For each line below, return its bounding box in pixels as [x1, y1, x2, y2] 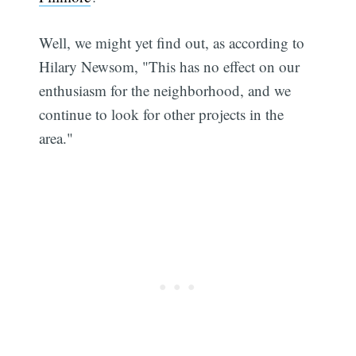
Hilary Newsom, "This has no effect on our [39, 56, 300, 77]
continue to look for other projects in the [39, 104, 284, 125]
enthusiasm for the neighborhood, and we [39, 80, 292, 101]
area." [39, 128, 74, 149]
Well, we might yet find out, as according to [39, 33, 305, 53]
